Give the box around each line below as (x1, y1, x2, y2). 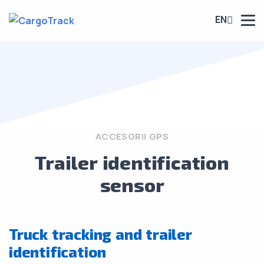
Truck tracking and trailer (9, 225, 192, 243)
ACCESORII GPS (95, 130, 169, 143)
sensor (100, 173, 164, 196)
